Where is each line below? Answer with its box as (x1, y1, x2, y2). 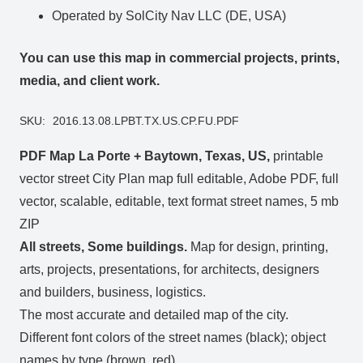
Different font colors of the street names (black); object (19, 330, 326, 344)
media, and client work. (19, 74, 160, 88)
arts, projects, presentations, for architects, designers (19, 262, 319, 276)
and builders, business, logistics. (19, 284, 206, 299)
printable (270, 148, 323, 163)
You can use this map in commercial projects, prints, (19, 51, 340, 66)
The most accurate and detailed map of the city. (19, 307, 288, 322)
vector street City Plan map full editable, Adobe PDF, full (19, 171, 339, 186)
